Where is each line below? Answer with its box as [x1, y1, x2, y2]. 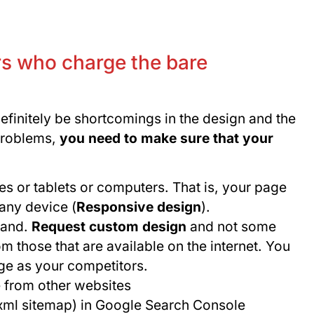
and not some [186, 218, 276, 235]
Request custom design [31, 218, 186, 235]
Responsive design [76, 198, 201, 216]
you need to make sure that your [55, 129, 273, 146]
